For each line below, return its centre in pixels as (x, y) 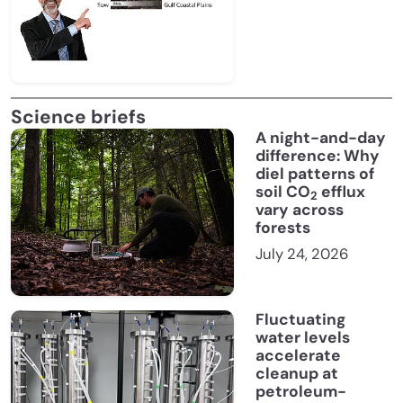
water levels (303, 338)
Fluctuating (300, 320)
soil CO (283, 192)
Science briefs (78, 117)
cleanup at (297, 374)
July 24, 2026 (302, 255)
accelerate (298, 356)
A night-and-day (321, 138)
